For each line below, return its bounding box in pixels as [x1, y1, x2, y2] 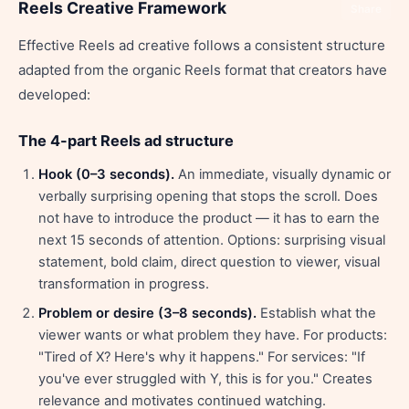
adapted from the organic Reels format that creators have [18, 61, 387, 79]
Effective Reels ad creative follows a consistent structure [18, 37, 385, 54]
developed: [18, 86, 90, 103]
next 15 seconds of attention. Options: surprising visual [38, 232, 385, 248]
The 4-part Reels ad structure [18, 131, 234, 150]
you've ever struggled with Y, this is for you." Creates [38, 371, 372, 387]
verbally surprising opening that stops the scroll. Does [38, 188, 378, 204]
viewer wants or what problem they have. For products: [38, 327, 387, 343]
